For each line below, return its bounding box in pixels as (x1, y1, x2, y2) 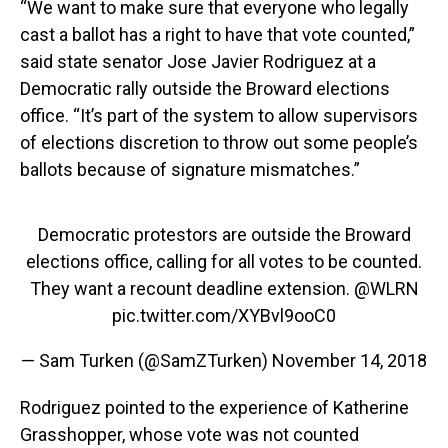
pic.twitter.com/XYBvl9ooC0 (112, 304, 336, 326)
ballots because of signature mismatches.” (20, 158, 360, 180)
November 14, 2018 (272, 349, 427, 371)
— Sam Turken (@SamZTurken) (21, 349, 272, 371)
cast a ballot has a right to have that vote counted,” (20, 23, 415, 45)
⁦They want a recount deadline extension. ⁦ (29, 277, 354, 299)
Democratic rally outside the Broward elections (20, 77, 390, 99)
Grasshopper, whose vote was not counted (20, 423, 359, 445)
